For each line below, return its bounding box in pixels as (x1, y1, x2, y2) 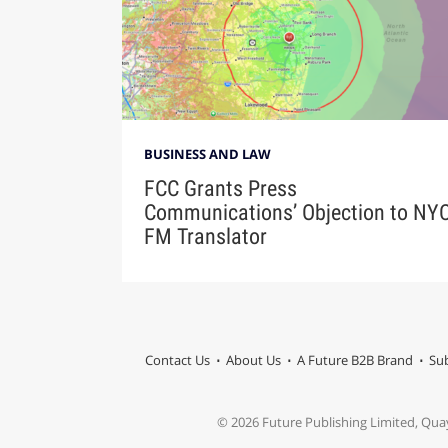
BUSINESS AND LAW (143, 145, 271, 164)
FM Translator (143, 224, 267, 250)
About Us (225, 351, 281, 370)
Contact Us (144, 351, 210, 370)
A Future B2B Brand (296, 351, 413, 370)
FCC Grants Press (143, 176, 297, 202)
